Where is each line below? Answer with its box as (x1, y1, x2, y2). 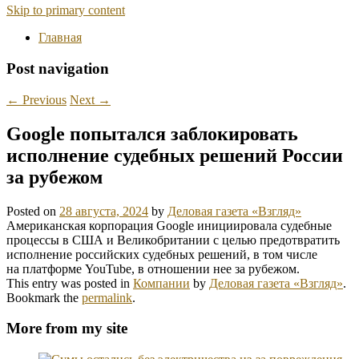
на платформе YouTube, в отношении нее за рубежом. (6, 261, 300, 276)
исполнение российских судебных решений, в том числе (6, 247, 317, 261)
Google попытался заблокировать (6, 123, 298, 144)
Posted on (6, 204, 59, 218)
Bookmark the (6, 290, 82, 305)
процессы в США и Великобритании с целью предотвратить (6, 232, 340, 247)
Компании (133, 276, 190, 290)
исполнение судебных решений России (6, 144, 343, 166)
